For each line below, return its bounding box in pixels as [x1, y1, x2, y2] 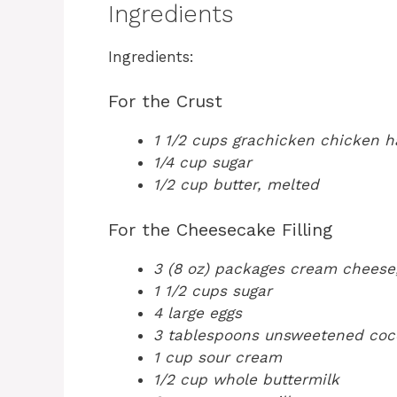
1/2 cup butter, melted [153, 175, 319, 194]
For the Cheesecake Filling [108, 218, 332, 240]
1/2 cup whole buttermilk [153, 370, 339, 388]
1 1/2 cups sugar [153, 281, 272, 300]
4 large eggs [153, 303, 242, 322]
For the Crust [108, 90, 222, 113]
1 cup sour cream [153, 347, 282, 366]
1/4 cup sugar [153, 153, 252, 172]
